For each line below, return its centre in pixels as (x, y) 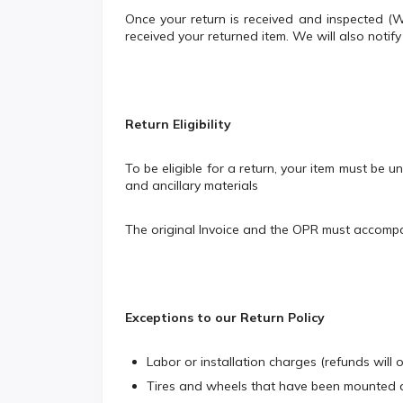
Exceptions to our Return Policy (225, 317)
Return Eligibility (178, 124)
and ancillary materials (192, 185)
